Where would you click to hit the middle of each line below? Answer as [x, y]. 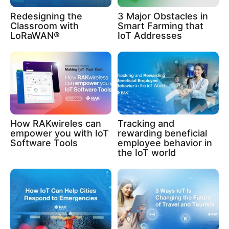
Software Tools [44, 143]
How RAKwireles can [56, 124]
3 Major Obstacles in [163, 16]
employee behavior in [165, 143]
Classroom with [44, 26]
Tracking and [146, 124]
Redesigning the [46, 16]
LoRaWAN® [35, 35]
